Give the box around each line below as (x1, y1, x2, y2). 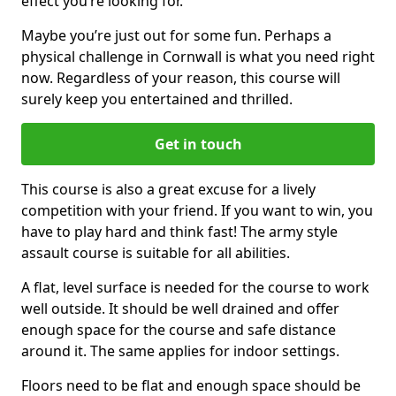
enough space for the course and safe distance (21, 319, 336, 339)
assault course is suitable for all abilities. (21, 242, 290, 263)
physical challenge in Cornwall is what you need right (21, 46, 375, 66)
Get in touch (154, 133, 242, 154)
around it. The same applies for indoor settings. (21, 340, 339, 361)
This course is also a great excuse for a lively (21, 179, 316, 199)
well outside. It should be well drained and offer (21, 298, 339, 318)
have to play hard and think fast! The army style (21, 221, 338, 241)
